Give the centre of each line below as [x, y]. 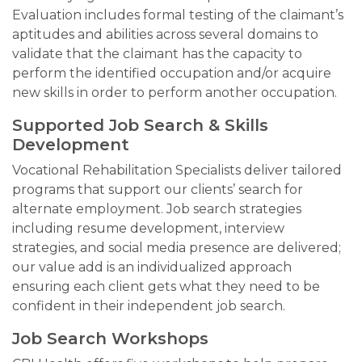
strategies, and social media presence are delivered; [177, 248]
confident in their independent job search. [149, 306]
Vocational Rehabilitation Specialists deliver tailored [177, 170]
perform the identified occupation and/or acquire [172, 73]
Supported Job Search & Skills [140, 125]
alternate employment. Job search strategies [157, 209]
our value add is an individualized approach [152, 267]
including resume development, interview [148, 228]
